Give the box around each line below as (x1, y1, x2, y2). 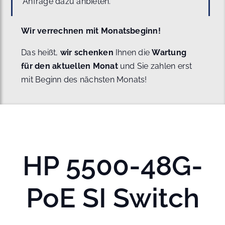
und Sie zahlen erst (120, 61, 192, 71)
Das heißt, (21, 47, 60, 57)
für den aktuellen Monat (21, 61, 121, 71)
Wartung (152, 47, 187, 57)
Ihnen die (116, 47, 152, 57)
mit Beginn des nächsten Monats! (21, 74, 147, 84)
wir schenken (60, 47, 116, 57)
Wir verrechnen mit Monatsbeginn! (21, 26, 161, 36)
